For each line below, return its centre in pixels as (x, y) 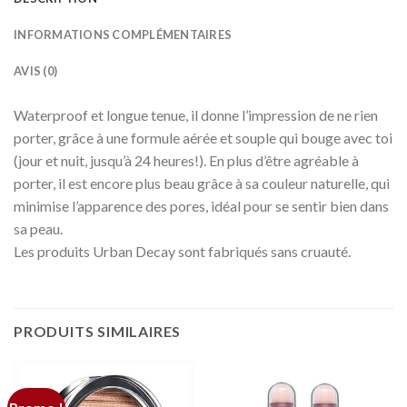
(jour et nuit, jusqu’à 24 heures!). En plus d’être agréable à (186, 160)
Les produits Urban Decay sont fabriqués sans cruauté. (182, 251)
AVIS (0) (36, 70)
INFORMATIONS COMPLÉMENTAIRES (123, 34)
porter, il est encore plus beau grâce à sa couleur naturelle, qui (202, 183)
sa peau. (38, 228)
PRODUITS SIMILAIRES (98, 332)
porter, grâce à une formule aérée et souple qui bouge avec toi (203, 137)
